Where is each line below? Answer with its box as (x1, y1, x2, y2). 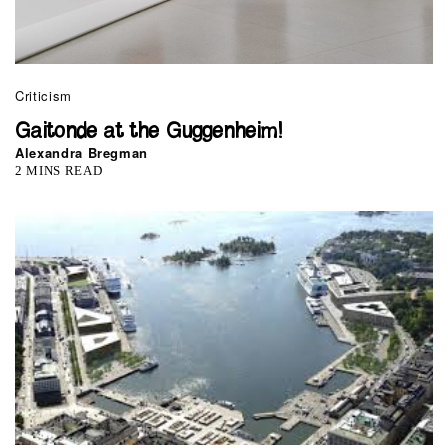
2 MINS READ (15, 162, 103, 178)
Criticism (15, 85, 72, 105)
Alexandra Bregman (15, 142, 149, 162)
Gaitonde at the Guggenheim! (15, 120, 283, 142)
